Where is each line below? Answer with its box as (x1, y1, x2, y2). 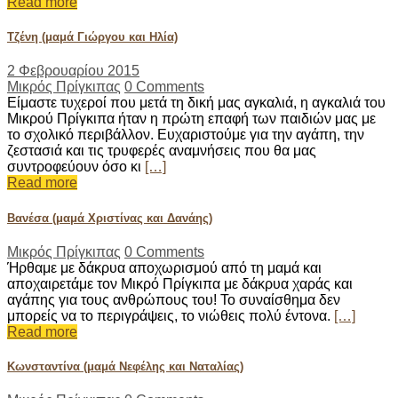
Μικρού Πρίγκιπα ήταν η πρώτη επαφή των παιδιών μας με (7, 111, 376, 127)
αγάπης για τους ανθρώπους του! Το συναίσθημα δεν (7, 291, 340, 307)
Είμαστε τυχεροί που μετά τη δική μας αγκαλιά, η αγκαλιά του (7, 95, 386, 111)
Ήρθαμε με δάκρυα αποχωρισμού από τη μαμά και (7, 259, 322, 275)
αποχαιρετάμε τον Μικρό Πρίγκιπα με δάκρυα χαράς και (7, 275, 353, 291)
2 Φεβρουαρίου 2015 (7, 63, 139, 79)
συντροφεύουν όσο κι (7, 159, 145, 175)
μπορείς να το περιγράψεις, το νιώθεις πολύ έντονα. (7, 307, 334, 323)
